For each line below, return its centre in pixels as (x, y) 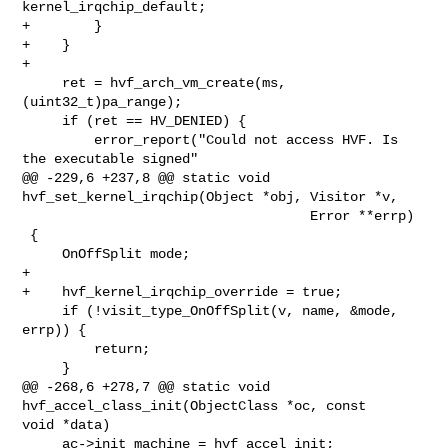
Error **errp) (166, 215)
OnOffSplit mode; (42, 253)
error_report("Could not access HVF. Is (58, 139)
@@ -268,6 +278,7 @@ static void (146, 386)
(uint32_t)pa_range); (102, 101)
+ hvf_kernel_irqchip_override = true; (182, 291)
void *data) (66, 424)
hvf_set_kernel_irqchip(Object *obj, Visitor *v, (210, 196)
